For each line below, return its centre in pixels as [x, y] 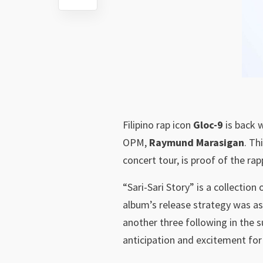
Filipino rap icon [158, 125]
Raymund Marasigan [197, 142]
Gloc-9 [208, 125]
